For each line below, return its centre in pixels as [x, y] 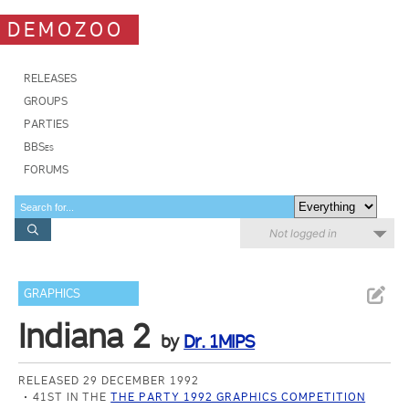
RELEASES [50, 78]
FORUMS [46, 169]
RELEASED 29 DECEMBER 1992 [109, 380]
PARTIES [46, 124]
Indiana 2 [85, 336]
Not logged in [303, 233]
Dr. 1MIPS [220, 341]
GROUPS [46, 101]
